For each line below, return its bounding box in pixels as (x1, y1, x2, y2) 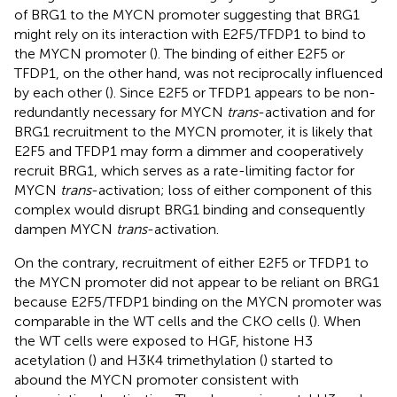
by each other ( (14, 83, 109, 101)
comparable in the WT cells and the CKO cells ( (14, 312, 313, 330)
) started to (263, 351, 333, 369)
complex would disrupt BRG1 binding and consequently (14, 200, 365, 218)
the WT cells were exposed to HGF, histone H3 (14, 331, 313, 349)
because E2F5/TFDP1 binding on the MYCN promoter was (14, 292, 382, 310)
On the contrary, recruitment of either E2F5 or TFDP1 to (14, 253, 369, 271)
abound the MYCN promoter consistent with (14, 370, 299, 388)
